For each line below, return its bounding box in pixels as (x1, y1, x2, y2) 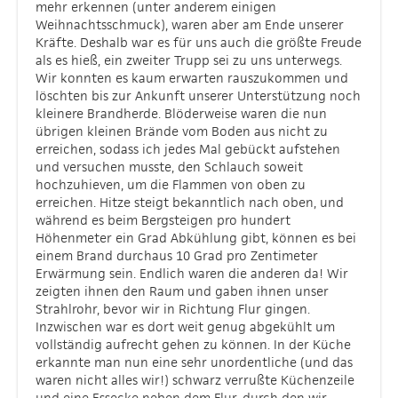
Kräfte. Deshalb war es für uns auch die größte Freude (36, 34, 362, 51)
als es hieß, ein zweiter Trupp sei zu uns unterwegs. (36, 52, 342, 68)
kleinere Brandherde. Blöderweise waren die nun (36, 105, 327, 122)
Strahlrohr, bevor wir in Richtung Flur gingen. (36, 300, 310, 317)
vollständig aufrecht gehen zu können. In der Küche (36, 336, 351, 353)
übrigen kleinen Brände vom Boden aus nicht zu (36, 123, 328, 139)
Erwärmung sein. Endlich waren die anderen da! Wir (36, 265, 348, 282)
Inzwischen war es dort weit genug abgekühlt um (36, 318, 335, 335)
